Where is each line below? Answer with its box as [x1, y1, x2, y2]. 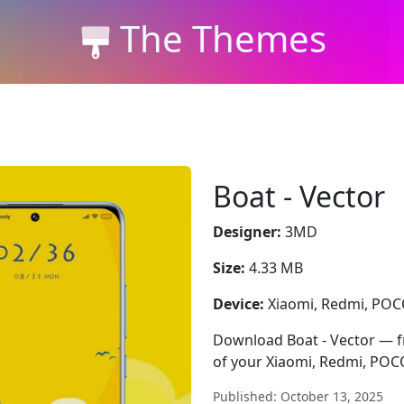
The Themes [119, 13, 326, 63]
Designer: [213, 222, 281, 242]
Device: [213, 294, 264, 314]
